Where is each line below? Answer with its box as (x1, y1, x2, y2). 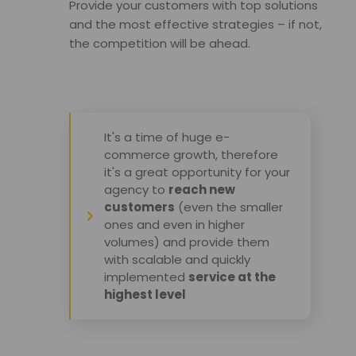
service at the (188, 268, 277, 285)
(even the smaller (175, 198, 284, 215)
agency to (104, 180, 169, 198)
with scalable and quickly (104, 250, 251, 268)
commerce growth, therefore (104, 145, 279, 163)
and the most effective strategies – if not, (68, 16, 322, 33)
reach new (168, 180, 236, 198)
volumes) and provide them (104, 233, 270, 250)
